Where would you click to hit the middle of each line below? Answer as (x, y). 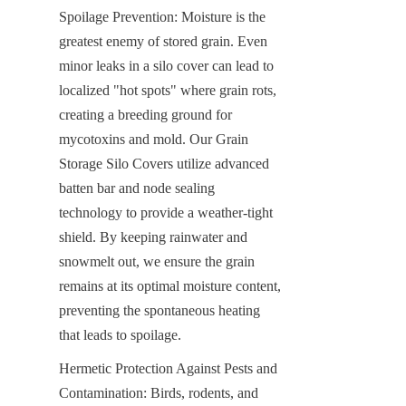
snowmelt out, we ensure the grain (157, 261)
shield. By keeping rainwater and (153, 237)
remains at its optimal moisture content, (170, 285)
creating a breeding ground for (145, 114)
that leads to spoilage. (120, 334)
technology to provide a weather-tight (166, 212)
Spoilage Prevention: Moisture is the (162, 16)
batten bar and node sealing (137, 188)
